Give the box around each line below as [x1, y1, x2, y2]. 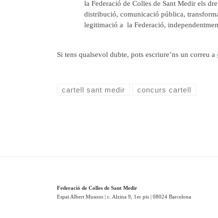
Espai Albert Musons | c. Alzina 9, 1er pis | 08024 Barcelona [57, 193, 191, 200]
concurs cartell [137, 86, 191, 94]
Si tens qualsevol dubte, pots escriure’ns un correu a [57, 50, 217, 58]
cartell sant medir [62, 86, 126, 94]
